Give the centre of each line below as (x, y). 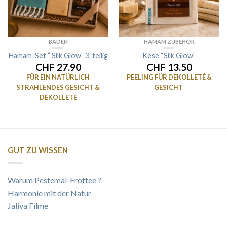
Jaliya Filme (28, 206)
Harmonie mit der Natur (49, 193)
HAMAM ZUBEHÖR (169, 41)
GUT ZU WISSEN (38, 150)
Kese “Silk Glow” (169, 55)
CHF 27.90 (58, 67)
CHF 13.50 (169, 67)
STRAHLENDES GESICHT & (58, 87)
